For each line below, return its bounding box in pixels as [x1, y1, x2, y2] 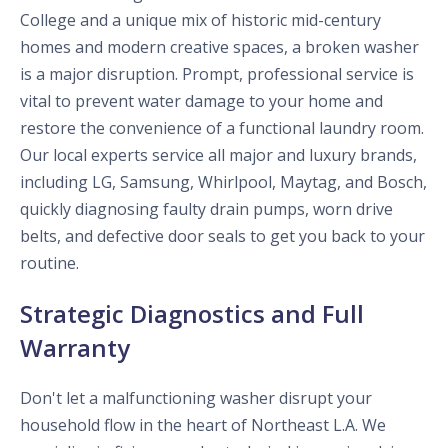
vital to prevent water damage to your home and [20, 90, 383, 113]
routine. [20, 252, 79, 275]
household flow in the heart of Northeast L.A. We [20, 414, 386, 437]
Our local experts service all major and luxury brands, [20, 144, 417, 167]
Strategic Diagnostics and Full [20, 297, 364, 331]
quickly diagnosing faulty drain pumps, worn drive [20, 198, 393, 221]
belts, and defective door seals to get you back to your [20, 225, 425, 248]
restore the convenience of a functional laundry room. [20, 117, 424, 140]
